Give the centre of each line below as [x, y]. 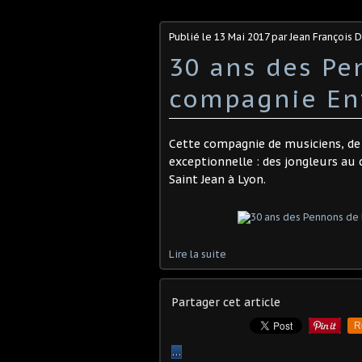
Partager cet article [226, 302]
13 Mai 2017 [242, 37]
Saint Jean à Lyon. [217, 179]
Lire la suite [198, 254]
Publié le [192, 37]
